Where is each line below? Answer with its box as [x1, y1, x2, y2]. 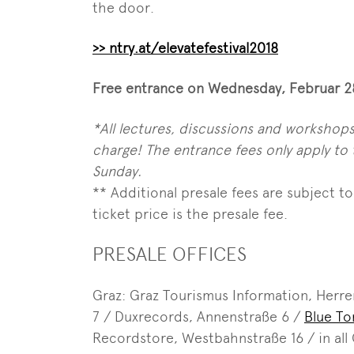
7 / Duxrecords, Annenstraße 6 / [92, 308, 304, 325]
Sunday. [92, 163, 141, 179]
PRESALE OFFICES [92, 243, 247, 265]
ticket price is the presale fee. [92, 205, 288, 222]
